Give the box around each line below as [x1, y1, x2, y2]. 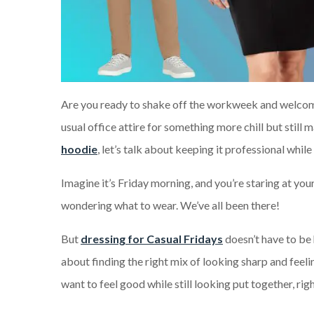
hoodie [61, 142, 97, 156]
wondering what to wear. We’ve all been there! [61, 198, 280, 212]
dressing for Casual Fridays [81, 231, 223, 245]
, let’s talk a [97, 142, 150, 156]
